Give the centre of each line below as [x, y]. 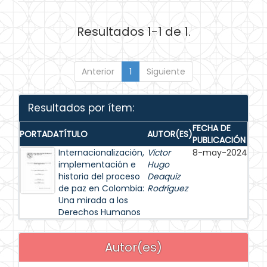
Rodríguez [167, 188]
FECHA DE [212, 128]
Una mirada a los [93, 200]
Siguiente [166, 72]
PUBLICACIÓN [219, 140]
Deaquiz [164, 176]
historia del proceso [99, 176]
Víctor [159, 153]
